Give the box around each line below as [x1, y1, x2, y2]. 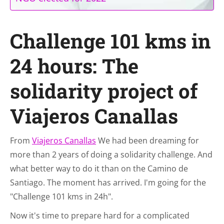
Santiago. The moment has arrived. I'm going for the [10, 177, 206, 188]
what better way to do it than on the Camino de [10, 163, 188, 174]
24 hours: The [10, 52, 138, 79]
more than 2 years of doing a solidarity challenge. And [10, 149, 212, 160]
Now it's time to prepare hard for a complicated [10, 210, 189, 221]
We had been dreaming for [96, 135, 199, 146]
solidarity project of [10, 77, 198, 104]
